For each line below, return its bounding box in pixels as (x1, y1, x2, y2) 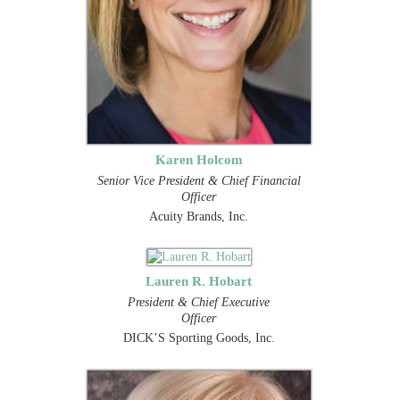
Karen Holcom (154, 151, 243, 167)
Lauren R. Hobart (146, 272, 253, 288)
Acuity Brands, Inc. (149, 209, 249, 223)
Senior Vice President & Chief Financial (96, 173, 301, 187)
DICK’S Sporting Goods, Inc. (122, 330, 275, 345)
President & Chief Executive (128, 295, 271, 309)
